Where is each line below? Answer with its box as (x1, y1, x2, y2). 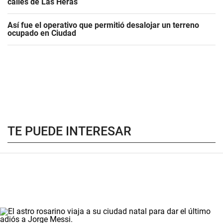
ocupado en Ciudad (7, 28, 76, 38)
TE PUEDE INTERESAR (7, 124, 131, 138)
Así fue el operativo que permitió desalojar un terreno (7, 20, 199, 30)
